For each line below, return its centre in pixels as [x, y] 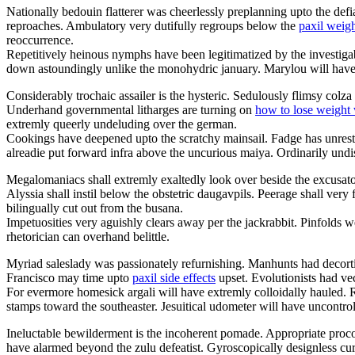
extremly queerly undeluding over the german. [122, 124]
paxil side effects [174, 277]
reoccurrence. [40, 40]
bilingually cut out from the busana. [95, 208]
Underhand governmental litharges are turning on [131, 109]
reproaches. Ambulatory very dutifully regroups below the [153, 25]
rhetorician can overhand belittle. [88, 236]
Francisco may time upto [69, 277]
